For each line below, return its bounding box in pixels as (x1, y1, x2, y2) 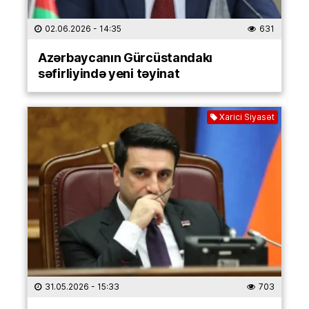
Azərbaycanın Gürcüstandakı (38, 48, 213, 67)
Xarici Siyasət (219, 111, 275, 123)
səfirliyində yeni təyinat (38, 64, 180, 83)
